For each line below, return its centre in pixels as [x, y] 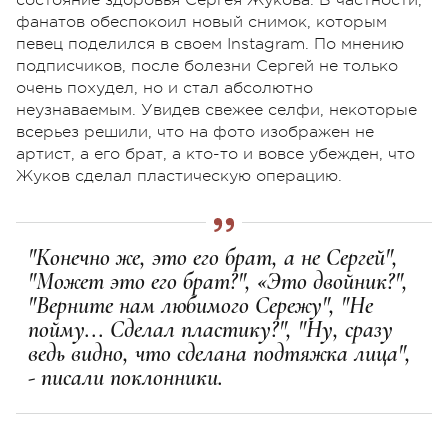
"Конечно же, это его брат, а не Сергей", [213, 257]
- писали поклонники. [125, 377]
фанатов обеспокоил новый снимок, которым [201, 21]
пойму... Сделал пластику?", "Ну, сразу [210, 329]
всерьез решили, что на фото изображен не [195, 131]
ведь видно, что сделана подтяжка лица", [219, 353]
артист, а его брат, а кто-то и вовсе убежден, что [215, 153]
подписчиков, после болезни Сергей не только [207, 65]
